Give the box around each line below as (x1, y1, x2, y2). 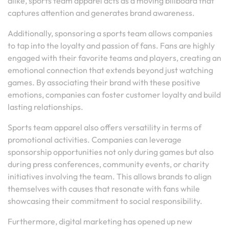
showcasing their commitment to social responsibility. (8, 196, 202, 206)
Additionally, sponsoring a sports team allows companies (8, 28, 213, 38)
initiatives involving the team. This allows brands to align (8, 171, 212, 181)
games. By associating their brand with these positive (8, 77, 200, 87)
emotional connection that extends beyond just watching (8, 65, 213, 75)
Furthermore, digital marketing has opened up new (8, 216, 192, 226)
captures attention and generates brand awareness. (8, 8, 195, 18)
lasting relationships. (8, 102, 83, 112)
